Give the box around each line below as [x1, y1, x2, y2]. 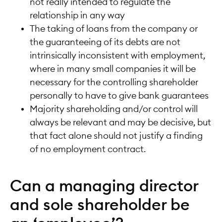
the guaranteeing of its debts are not [30, 38, 180, 47]
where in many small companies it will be [30, 64, 196, 74]
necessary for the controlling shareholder [30, 78, 198, 87]
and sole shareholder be [10, 197, 190, 213]
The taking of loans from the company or [30, 24, 198, 34]
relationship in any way [30, 11, 125, 20]
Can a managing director [10, 178, 198, 194]
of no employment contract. [30, 145, 146, 154]
